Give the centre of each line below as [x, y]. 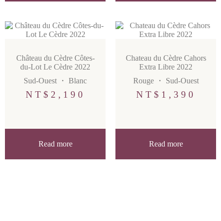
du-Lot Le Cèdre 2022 [55, 67]
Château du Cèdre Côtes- [55, 58]
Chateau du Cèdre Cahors [166, 58]
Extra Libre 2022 [166, 67]
